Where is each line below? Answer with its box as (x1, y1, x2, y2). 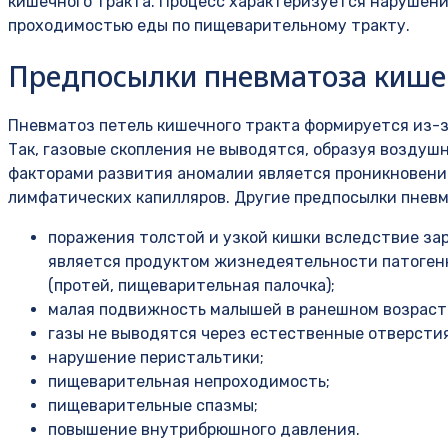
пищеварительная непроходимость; (48, 372, 330, 392)
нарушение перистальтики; (48, 348, 264, 368)
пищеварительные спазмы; (48, 396, 258, 416)
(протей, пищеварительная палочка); (48, 276, 335, 296)
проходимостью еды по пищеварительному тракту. (8, 15, 410, 35)
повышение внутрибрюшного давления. (48, 420, 360, 440)
